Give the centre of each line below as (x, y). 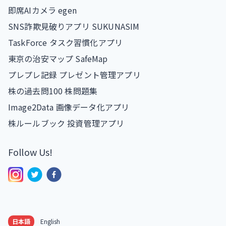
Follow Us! (31, 152)
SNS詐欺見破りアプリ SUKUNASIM (74, 26)
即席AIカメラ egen (42, 10)
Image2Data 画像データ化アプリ (69, 107)
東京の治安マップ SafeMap (58, 58)
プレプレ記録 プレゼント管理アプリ (74, 74)
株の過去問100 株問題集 (53, 91)
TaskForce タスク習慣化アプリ (66, 42)
